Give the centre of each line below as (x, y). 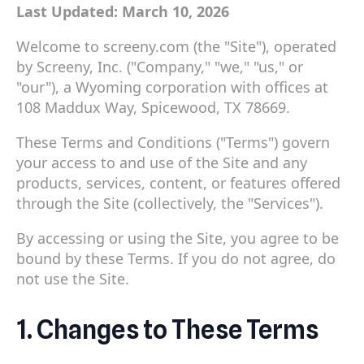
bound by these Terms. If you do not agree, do (176, 258)
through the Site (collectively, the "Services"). (170, 203)
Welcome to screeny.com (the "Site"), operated (176, 46)
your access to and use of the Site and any (162, 162)
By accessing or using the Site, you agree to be (178, 238)
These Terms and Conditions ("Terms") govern (173, 142)
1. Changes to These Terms (167, 330)
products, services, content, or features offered (178, 182)
